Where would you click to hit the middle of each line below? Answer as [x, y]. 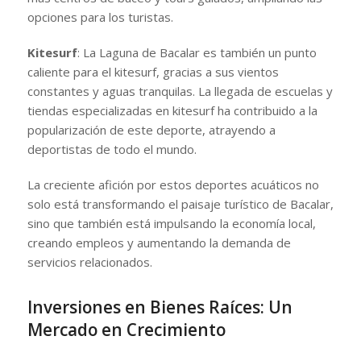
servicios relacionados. [89, 261]
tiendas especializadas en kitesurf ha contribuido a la [172, 110]
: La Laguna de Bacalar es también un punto [197, 52]
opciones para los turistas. [100, 17]
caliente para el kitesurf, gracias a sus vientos [153, 71]
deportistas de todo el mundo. [112, 149]
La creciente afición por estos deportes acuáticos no [173, 184]
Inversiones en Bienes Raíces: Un [160, 307]
